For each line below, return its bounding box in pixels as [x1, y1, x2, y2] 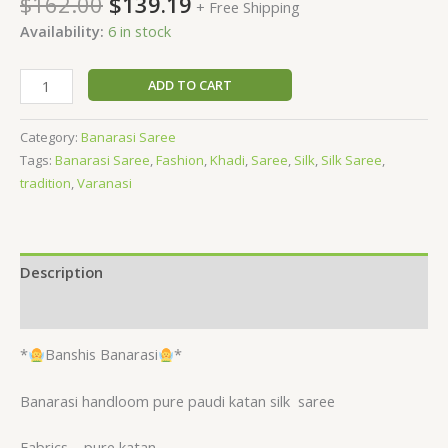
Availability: [20, 21, 104, 42]
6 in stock [108, 21, 171, 42]
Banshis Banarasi [44, 344, 158, 365]
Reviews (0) [20, 299, 99, 320]
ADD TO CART [147, 75, 232, 94]
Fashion [156, 151, 204, 170]
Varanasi [77, 174, 132, 193]
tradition [20, 174, 71, 193]
